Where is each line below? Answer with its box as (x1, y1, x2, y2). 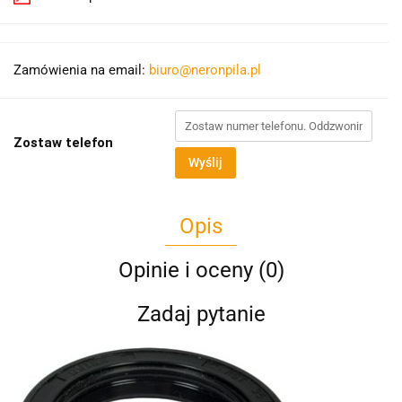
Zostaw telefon (13, 134, 113, 151)
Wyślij (188, 154, 223, 170)
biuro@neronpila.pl (149, 61, 261, 78)
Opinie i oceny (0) (118, 257, 284, 283)
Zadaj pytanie (136, 301, 266, 327)
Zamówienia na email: (13, 61, 149, 78)
